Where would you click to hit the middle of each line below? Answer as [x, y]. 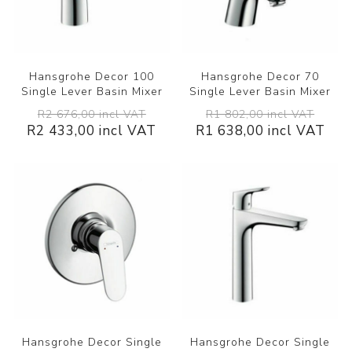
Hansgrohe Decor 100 [92, 77]
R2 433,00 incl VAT [92, 131]
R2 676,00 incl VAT [92, 115]
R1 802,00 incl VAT [260, 115]
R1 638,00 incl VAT [260, 131]
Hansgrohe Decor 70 [260, 77]
